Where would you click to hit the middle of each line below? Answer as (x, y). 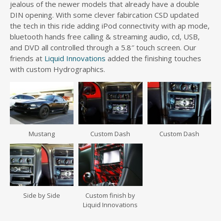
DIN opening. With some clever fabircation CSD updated (104, 15)
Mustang (42, 134)
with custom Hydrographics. (57, 69)
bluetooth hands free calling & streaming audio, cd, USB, (105, 36)
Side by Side (42, 196)
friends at (27, 58)
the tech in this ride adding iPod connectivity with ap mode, (110, 25)
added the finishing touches (154, 58)
